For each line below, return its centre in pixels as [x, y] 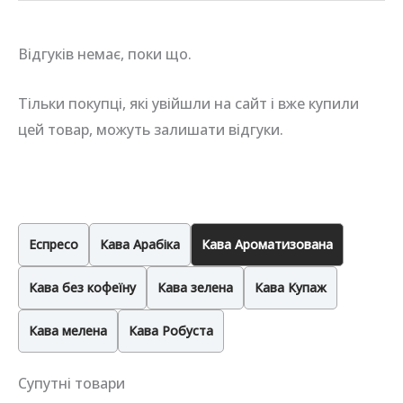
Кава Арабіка [140, 245]
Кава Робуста [171, 331]
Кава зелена [195, 288]
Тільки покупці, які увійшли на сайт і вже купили [188, 103]
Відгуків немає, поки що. [105, 54]
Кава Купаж [291, 288]
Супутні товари [72, 384]
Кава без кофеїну [82, 288]
